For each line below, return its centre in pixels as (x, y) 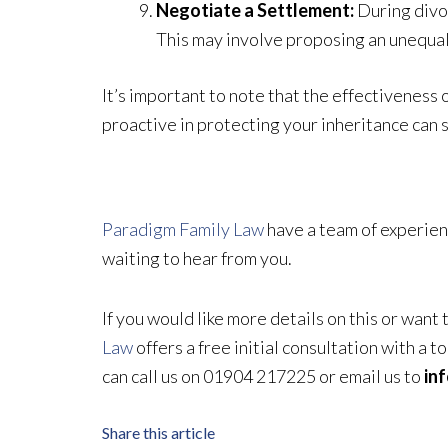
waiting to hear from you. (197, 257)
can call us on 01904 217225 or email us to (263, 376)
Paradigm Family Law (183, 228)
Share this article (158, 432)
